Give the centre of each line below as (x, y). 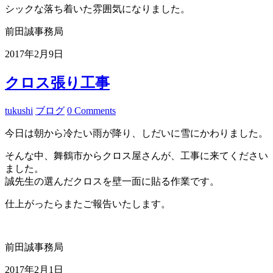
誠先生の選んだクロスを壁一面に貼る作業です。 (112, 182)
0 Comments (91, 111)
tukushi (19, 111)
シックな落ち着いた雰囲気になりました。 (97, 9)
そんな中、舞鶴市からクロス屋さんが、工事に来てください (136, 156)
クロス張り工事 (57, 83)
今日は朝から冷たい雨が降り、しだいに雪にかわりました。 (136, 133)
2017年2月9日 (34, 54)
